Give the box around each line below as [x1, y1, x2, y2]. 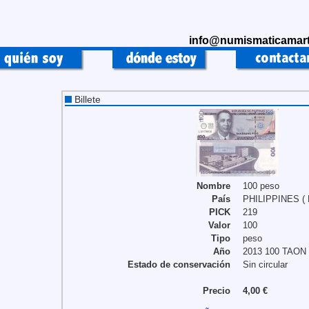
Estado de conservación [128, 259, 230, 270]
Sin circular [243, 259, 288, 270]
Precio [203, 286, 230, 296]
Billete [72, 94, 101, 105]
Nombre [197, 181, 230, 191]
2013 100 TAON [243, 246, 306, 257]
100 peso [243, 181, 279, 191]
